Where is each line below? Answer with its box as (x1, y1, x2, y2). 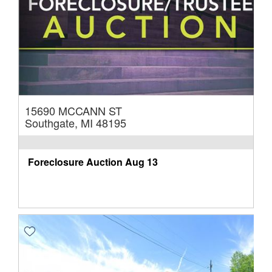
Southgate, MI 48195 (25, 114, 126, 131)
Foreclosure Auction (28, 154, 123, 169)
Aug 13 (125, 154, 158, 169)
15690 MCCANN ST (25, 102, 122, 118)
